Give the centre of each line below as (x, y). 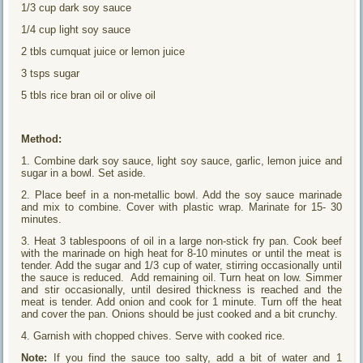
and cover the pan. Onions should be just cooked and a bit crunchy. (180, 314)
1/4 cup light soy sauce (76, 29)
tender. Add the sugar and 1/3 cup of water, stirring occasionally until (181, 265)
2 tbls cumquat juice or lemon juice (103, 51)
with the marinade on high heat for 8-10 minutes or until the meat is (181, 253)
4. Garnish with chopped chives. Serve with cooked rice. (154, 335)
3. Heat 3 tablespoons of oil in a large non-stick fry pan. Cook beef (181, 241)
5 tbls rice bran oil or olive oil (89, 95)
